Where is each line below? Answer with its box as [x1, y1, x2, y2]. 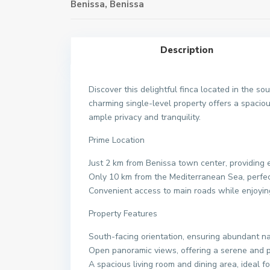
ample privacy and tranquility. [89, 111, 201, 123]
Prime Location [89, 134, 145, 146]
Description [160, 44, 213, 56]
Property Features [89, 208, 157, 219]
